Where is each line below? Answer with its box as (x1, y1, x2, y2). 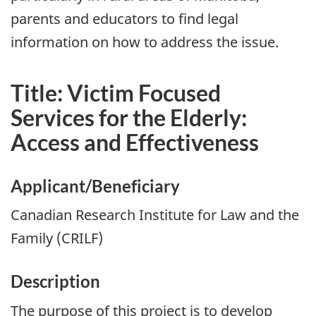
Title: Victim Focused (11, 78, 221, 107)
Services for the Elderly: (11, 103, 247, 131)
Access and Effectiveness (11, 128, 259, 156)
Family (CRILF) (11, 229, 103, 248)
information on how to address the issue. (11, 32, 279, 51)
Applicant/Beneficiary (11, 175, 180, 196)
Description (11, 271, 100, 292)
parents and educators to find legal (11, 8, 238, 28)
